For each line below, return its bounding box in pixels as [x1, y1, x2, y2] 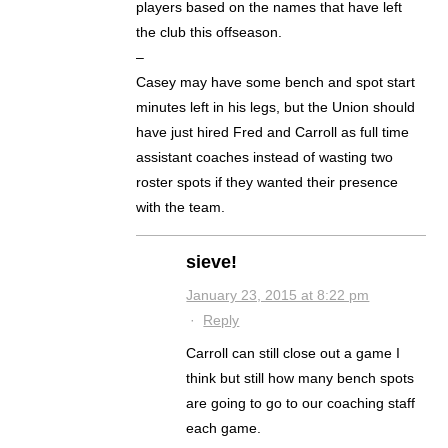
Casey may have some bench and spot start [136, 74, 416, 91]
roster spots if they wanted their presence [136, 174, 399, 191]
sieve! [186, 252, 238, 273]
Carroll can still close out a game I [186, 345, 401, 362]
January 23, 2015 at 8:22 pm [186, 287, 370, 304]
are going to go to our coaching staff [186, 395, 416, 412]
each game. [186, 420, 262, 437]
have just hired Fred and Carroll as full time [136, 124, 410, 141]
